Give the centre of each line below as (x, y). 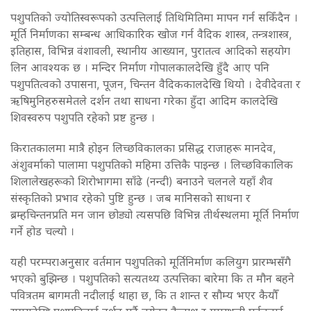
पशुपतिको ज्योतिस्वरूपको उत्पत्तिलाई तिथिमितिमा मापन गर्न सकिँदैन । (154, 17)
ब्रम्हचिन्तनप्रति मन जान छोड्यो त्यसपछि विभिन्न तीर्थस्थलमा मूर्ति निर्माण (155, 214)
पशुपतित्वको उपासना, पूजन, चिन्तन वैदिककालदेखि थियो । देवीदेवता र (155, 84)
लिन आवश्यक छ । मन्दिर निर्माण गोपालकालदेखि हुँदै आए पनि (140, 67)
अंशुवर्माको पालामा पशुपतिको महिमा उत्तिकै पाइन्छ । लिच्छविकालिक (152, 164)
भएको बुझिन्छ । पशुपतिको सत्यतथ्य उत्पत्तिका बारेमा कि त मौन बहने (152, 278)
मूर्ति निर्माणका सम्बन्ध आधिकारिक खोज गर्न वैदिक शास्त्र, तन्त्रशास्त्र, (151, 34)
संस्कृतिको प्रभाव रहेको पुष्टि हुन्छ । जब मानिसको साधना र (131, 197)
